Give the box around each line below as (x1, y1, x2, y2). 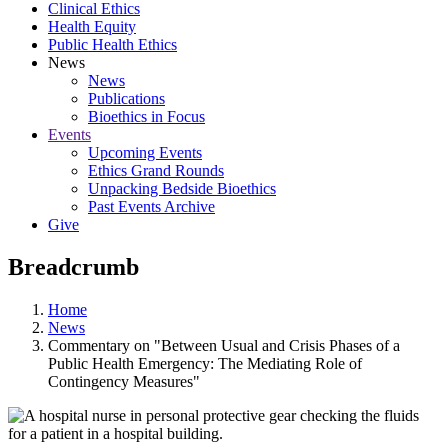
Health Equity (48, 18, 136, 35)
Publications (88, 90, 165, 107)
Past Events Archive (88, 198, 215, 215)
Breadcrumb (8, 253, 139, 280)
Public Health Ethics (48, 36, 177, 53)
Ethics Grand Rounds (88, 162, 224, 179)
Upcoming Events (88, 144, 202, 161)
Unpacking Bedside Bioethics (88, 180, 276, 197)
